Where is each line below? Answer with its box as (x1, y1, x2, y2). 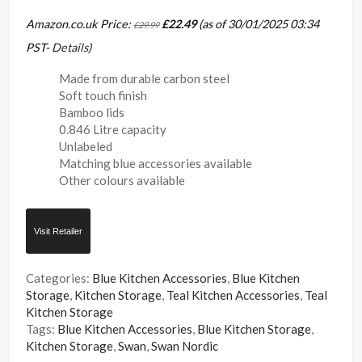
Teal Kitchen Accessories (166, 287, 301, 302)
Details (52, 40, 89, 54)
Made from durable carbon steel (59, 70, 230, 86)
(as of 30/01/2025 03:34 (196, 16, 320, 31)
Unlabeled (59, 138, 113, 154)
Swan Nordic (151, 338, 219, 353)
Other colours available (59, 172, 186, 187)
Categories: (26, 270, 93, 285)
